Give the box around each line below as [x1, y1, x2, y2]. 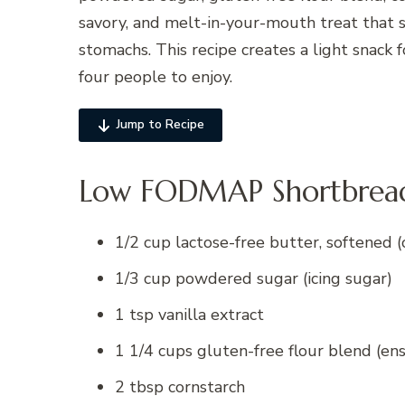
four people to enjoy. [79, 66, 232, 89]
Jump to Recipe [117, 116, 204, 134]
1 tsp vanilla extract [115, 304, 264, 326]
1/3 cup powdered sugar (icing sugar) [115, 268, 392, 290]
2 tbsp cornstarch [115, 376, 245, 399]
